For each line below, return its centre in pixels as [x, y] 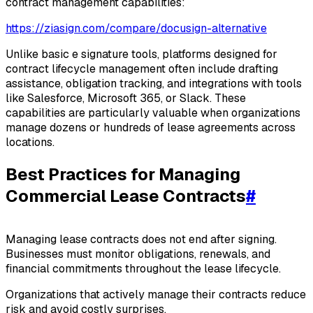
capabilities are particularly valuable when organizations [153, 112]
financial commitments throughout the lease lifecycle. [143, 268]
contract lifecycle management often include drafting [142, 68]
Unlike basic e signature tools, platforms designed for [141, 54]
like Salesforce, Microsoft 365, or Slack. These [126, 98]
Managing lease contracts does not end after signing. [141, 239]
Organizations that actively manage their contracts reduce [156, 294]
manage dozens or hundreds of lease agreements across [151, 127]
